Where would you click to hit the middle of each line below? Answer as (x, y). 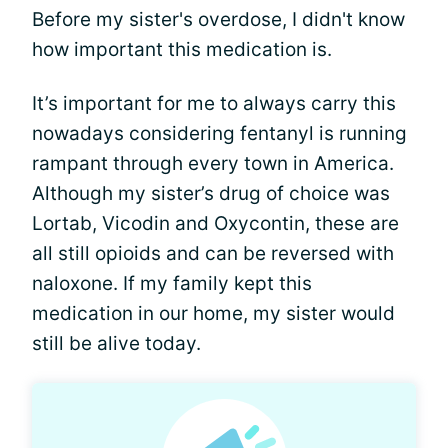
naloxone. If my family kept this (172, 283)
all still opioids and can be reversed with (213, 253)
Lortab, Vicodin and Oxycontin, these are (215, 223)
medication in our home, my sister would (213, 313)
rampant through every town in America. (213, 163)
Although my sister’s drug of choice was (211, 193)
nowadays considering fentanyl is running (219, 133)
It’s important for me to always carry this (214, 103)
